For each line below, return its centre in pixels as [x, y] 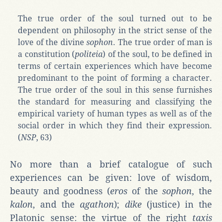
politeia [89, 54]
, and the [56, 204]
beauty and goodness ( [60, 191]
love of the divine [52, 42]
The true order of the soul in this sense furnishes [115, 90]
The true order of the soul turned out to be [115, 18]
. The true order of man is [163, 42]
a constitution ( [47, 54]
